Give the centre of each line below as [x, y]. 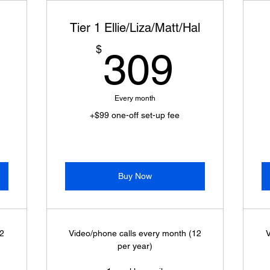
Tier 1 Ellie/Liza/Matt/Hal [135, 28]
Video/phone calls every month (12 [135, 233]
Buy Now [135, 176]
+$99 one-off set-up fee [135, 115]
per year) [135, 246]
